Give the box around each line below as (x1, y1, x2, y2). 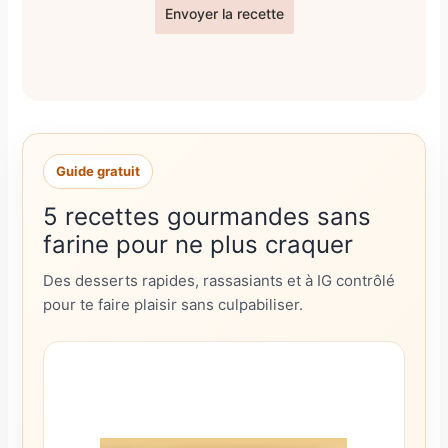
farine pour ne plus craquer (43, 229, 354, 259)
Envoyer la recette (164, 5, 284, 23)
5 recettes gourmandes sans (43, 201, 372, 231)
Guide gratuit (56, 162, 141, 179)
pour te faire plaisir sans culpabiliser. (43, 294, 304, 314)
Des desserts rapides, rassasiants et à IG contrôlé (43, 270, 396, 290)
